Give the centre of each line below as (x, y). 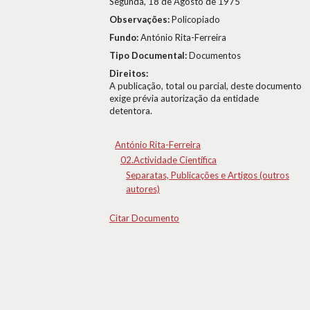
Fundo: (125, 37)
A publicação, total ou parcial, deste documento (206, 86)
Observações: (140, 19)
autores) (143, 189)
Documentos (215, 55)
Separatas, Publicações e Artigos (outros (208, 175)
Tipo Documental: (149, 55)
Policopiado (196, 19)
